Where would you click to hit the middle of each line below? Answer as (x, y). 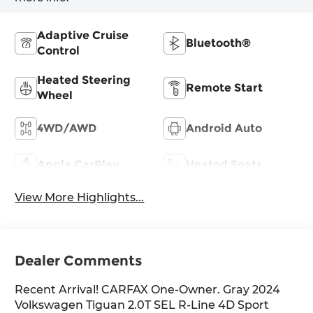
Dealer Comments (79, 261)
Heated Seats (224, 164)
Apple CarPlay (78, 164)
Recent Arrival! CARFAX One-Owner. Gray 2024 (148, 290)
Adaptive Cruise (83, 35)
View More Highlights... (80, 197)
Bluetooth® (218, 43)
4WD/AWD (67, 128)
